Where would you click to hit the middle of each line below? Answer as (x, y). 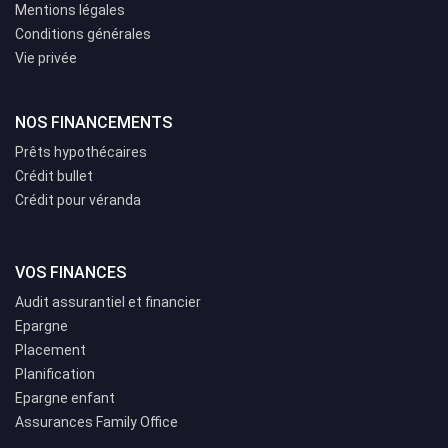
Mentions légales (70, 10)
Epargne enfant (65, 398)
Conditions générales (83, 34)
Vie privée (46, 58)
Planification (55, 374)
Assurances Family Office (96, 422)
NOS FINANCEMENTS (93, 123)
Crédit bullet (54, 176)
